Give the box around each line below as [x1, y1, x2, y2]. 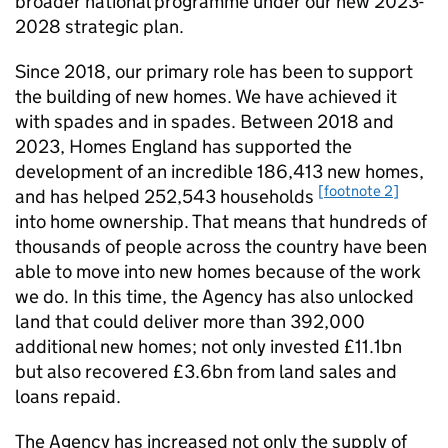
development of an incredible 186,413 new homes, [15, 160, 424, 183]
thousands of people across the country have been [15, 235, 427, 258]
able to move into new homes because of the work [15, 260, 421, 283]
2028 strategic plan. [15, 15, 184, 38]
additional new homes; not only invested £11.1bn [15, 335, 402, 358]
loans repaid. [15, 385, 121, 408]
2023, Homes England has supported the [15, 135, 352, 158]
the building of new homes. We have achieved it [15, 85, 397, 108]
